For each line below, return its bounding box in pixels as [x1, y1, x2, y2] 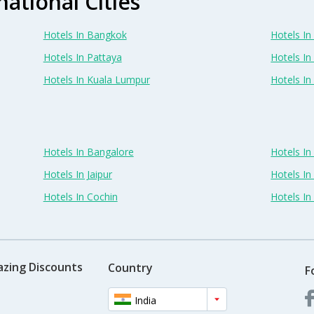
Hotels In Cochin [43, 189, 118, 203]
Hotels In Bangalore [43, 144, 134, 158]
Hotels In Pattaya [43, 50, 122, 64]
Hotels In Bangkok [43, 27, 127, 41]
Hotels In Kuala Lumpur [43, 72, 150, 86]
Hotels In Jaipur [43, 167, 112, 181]
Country [107, 260, 153, 276]
